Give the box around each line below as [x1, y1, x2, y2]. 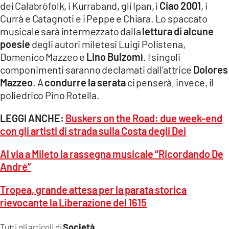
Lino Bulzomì [86, 51, 143, 63]
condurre [44, 76, 87, 89]
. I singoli [143, 51, 181, 63]
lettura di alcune [142, 25, 214, 38]
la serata [88, 76, 126, 89]
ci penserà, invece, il [126, 76, 214, 89]
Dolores [191, 63, 228, 76]
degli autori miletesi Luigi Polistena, [30, 38, 186, 51]
